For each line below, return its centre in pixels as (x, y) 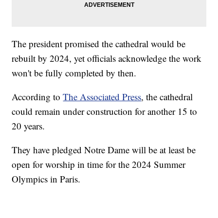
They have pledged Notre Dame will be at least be (104, 150)
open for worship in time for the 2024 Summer (99, 164)
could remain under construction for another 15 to (105, 111)
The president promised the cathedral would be (99, 44)
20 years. (28, 126)
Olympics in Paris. (46, 179)
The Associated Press (102, 97)
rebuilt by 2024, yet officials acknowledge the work (107, 58)
